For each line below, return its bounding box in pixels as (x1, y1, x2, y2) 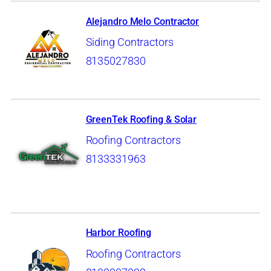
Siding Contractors (85, 36, 174, 50)
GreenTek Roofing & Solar (85, 113, 197, 125)
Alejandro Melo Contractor (85, 15, 200, 27)
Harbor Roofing (85, 227, 152, 239)
